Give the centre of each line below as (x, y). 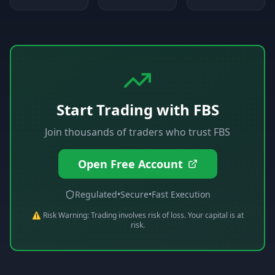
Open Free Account (130, 164)
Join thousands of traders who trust (129, 132)
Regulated (96, 194)
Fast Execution (181, 194)
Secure (134, 194)
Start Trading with (125, 110)
